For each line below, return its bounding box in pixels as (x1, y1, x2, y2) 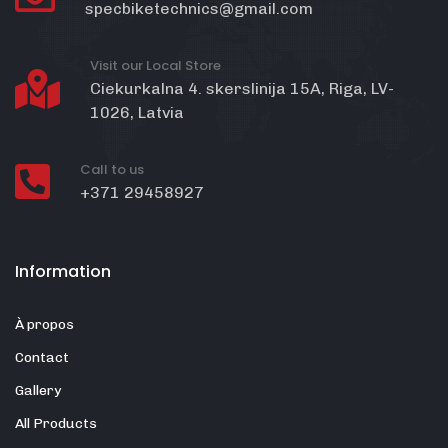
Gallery (15, 382, 61, 400)
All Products (15, 415, 97, 433)
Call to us (80, 160, 144, 180)
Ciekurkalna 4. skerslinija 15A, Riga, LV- (90, 79, 394, 99)
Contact (15, 349, 69, 367)
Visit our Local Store (90, 56, 221, 76)
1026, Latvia (90, 103, 184, 123)
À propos (15, 316, 74, 334)
